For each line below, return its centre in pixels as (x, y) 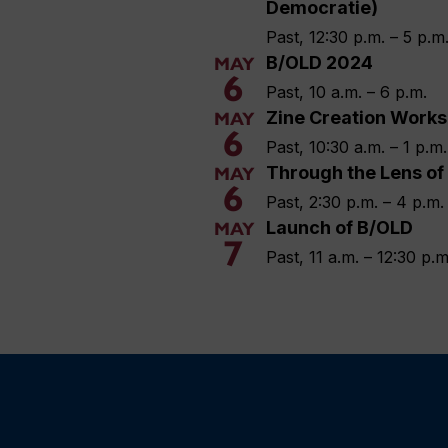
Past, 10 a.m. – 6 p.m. (346, 92)
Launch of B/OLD (339, 228)
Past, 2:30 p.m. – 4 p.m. (355, 202)
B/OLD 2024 (319, 63)
